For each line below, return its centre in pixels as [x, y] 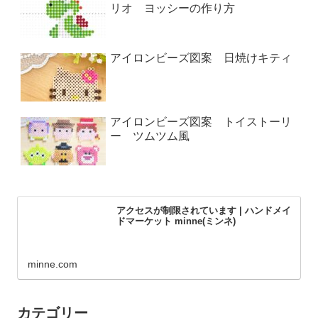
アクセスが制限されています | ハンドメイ [203, 210]
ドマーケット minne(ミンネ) [176, 221]
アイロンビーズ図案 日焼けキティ [201, 58]
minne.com [52, 264]
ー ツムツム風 [150, 136]
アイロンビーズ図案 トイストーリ [201, 122]
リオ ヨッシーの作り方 [173, 8]
